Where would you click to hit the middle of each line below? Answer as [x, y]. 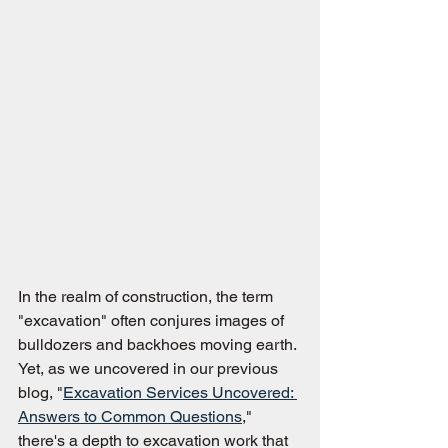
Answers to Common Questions [130, 416]
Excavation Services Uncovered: [180, 392]
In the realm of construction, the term [147, 296]
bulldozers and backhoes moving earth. [159, 344]
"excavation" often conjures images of [153, 320]
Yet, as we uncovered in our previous [150, 368]
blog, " [40, 392]
